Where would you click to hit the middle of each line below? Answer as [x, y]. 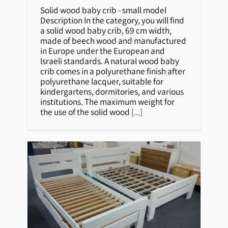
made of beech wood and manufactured [113, 40]
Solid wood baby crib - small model [104, 10]
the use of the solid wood [86, 111]
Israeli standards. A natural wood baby [110, 61]
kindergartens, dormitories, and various [112, 91]
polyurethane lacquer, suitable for [102, 81]
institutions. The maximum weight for [108, 101]
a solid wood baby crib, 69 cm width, [106, 30]
